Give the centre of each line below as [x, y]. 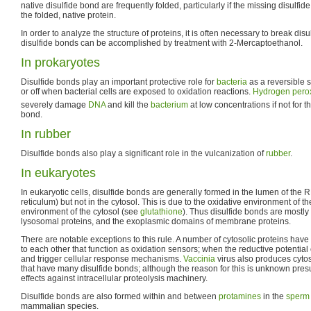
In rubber [46, 134]
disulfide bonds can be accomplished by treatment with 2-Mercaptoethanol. [162, 43]
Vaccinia [199, 259]
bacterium [169, 104]
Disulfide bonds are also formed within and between [120, 296]
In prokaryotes [60, 63]
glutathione [161, 211]
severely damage [54, 104]
